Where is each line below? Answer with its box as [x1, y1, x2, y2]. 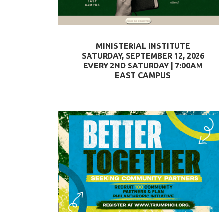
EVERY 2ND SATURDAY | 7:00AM [83, 61, 203, 70]
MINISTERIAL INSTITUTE [95, 42, 190, 50]
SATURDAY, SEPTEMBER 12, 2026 [81, 51, 204, 60]
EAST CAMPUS [115, 71, 171, 80]
